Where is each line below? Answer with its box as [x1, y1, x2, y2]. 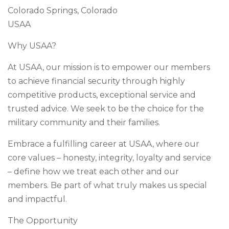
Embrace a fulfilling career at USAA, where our [8, 139, 199, 149]
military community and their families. [8, 118, 160, 127]
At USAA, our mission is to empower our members [8, 62, 210, 72]
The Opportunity [8, 216, 78, 225]
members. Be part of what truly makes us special [8, 180, 207, 190]
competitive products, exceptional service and [8, 90, 196, 100]
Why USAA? [8, 41, 56, 51]
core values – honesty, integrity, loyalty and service [8, 153, 211, 163]
